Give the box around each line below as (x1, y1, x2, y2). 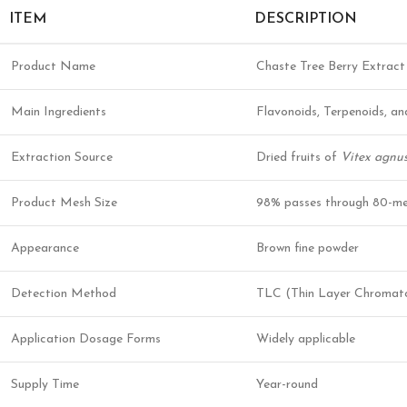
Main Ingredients (11, 105, 106, 119)
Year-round (256, 378, 318, 392)
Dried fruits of (256, 151, 341, 164)
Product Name (11, 60, 95, 74)
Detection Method (11, 287, 116, 301)
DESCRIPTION (254, 12, 357, 26)
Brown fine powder (256, 242, 359, 255)
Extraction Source (11, 151, 113, 164)
